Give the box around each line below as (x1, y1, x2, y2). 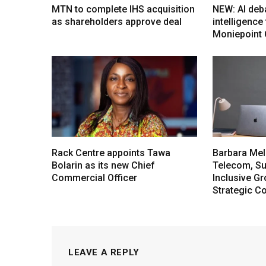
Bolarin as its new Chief (52, 160, 155, 172)
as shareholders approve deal (52, 15, 182, 27)
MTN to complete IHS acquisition (52, 3, 195, 15)
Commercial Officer (52, 172, 137, 184)
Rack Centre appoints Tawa (52, 147, 170, 159)
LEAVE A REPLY (68, 247, 140, 258)
